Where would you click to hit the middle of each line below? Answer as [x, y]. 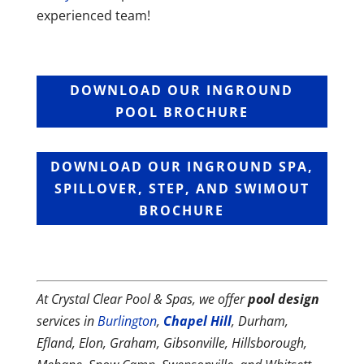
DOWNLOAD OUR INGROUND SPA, [182, 166]
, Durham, [260, 321]
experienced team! [93, 16]
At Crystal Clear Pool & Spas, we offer [142, 299]
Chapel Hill [197, 321]
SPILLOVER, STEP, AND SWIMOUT [182, 188]
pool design [283, 299]
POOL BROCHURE [182, 112]
